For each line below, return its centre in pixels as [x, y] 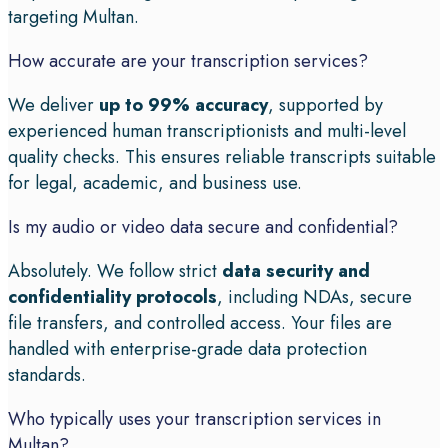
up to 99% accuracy [183, 105]
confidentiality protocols [112, 297]
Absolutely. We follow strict [115, 271]
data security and [296, 271]
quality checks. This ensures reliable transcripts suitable [222, 157]
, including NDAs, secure [314, 297]
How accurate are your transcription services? [188, 61]
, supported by [325, 105]
